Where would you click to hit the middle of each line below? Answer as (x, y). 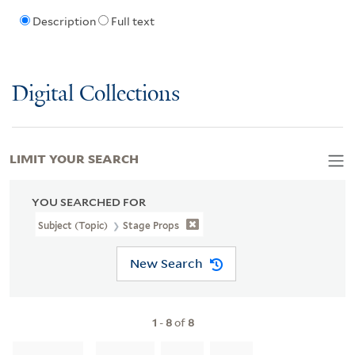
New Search (166, 263)
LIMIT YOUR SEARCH (74, 157)
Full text (132, 22)
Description (64, 22)
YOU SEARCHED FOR (89, 202)
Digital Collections (96, 94)
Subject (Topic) (74, 225)
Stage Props (151, 225)
